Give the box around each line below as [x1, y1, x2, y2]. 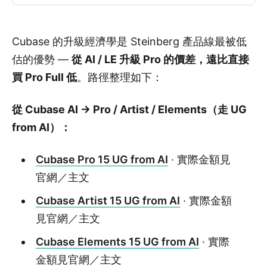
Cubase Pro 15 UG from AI [35, 153, 168, 166]
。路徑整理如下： [77, 70, 163, 83]
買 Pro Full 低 [12, 70, 77, 83]
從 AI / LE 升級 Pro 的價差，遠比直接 [72, 52, 249, 66]
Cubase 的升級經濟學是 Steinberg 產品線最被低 [12, 35, 247, 48]
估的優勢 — [12, 52, 72, 66]
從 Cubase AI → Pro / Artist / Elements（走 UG [12, 103, 247, 116]
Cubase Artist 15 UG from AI [35, 194, 180, 207]
